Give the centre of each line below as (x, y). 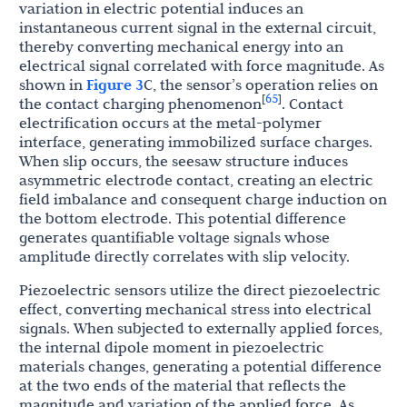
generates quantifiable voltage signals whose (174, 238)
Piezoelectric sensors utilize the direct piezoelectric (200, 290)
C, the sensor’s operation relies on (261, 85)
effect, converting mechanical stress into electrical (195, 309)
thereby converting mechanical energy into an (181, 47)
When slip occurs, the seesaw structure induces (184, 161)
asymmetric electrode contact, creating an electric (196, 180)
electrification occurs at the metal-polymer (170, 123)
